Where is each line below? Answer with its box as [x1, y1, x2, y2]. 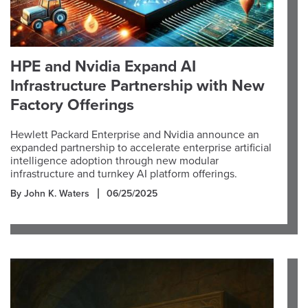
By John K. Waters [10, 188, 89, 199]
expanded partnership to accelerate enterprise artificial [10, 141, 272, 155]
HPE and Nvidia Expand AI [10, 57, 196, 76]
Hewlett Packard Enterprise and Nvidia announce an [10, 128, 259, 142]
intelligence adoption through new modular [10, 154, 219, 168]
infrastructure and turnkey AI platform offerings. [10, 167, 237, 181]
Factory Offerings [10, 96, 134, 115]
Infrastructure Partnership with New [10, 76, 265, 96]
